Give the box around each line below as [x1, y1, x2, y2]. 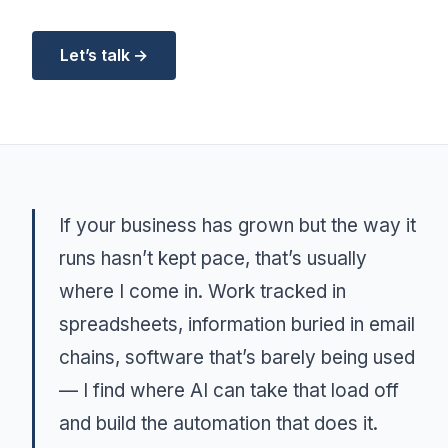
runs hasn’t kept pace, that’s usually [59, 247, 367, 270]
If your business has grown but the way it [59, 214, 416, 237]
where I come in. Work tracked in [59, 280, 346, 303]
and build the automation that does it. [59, 412, 378, 435]
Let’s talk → [60, 45, 149, 65]
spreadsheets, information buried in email [59, 313, 415, 336]
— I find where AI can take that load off [59, 379, 399, 402]
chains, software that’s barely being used [59, 346, 415, 369]
